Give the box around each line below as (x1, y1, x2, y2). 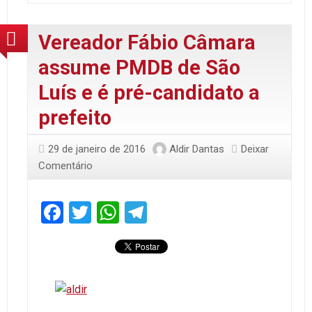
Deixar (241, 142, 269, 155)
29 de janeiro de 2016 (48, 142, 146, 155)
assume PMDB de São (38, 55, 240, 79)
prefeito (38, 105, 111, 130)
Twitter (91, 198, 159, 226)
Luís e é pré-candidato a (38, 80, 260, 104)
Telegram (147, 198, 237, 226)
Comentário (38, 159, 93, 172)
